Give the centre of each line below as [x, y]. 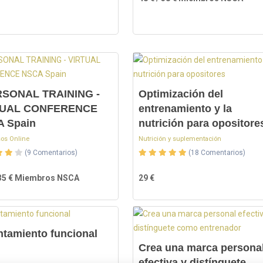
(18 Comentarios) [217, 153]
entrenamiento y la [185, 109]
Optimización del [181, 94]
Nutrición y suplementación [180, 139]
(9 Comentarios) [51, 153]
